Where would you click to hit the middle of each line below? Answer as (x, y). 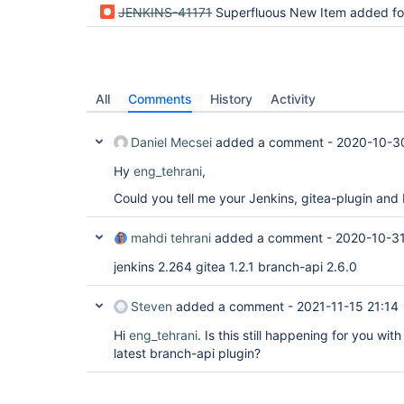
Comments (160, 99)
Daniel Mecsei (171, 142)
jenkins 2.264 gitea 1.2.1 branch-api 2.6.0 (235, 266)
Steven (151, 306)
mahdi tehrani (171, 238)
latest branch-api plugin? (187, 353)
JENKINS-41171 (165, 12)
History (231, 99)
